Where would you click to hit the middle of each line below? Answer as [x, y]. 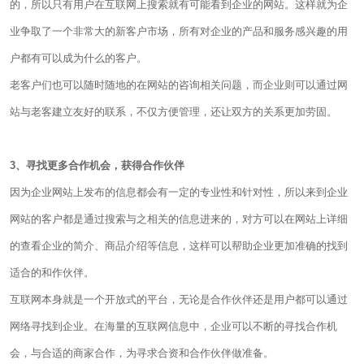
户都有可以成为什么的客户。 [78, 58]
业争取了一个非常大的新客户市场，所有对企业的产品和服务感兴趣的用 [179, 31]
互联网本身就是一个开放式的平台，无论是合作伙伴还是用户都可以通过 [179, 299]
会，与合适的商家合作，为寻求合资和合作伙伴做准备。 [142, 353]
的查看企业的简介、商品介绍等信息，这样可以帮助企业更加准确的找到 [179, 246]
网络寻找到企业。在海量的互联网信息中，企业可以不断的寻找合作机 [173, 326]
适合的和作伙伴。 [52, 273]
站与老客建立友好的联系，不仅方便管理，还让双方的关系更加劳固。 [173, 112]
